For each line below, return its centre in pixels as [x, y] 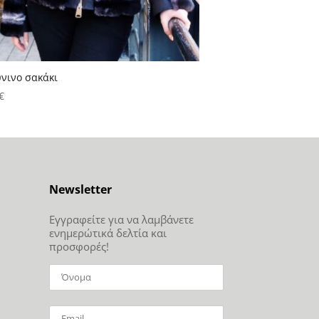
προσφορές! [79, 246]
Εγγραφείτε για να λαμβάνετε [121, 219]
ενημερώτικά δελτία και [108, 232]
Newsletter [80, 189]
